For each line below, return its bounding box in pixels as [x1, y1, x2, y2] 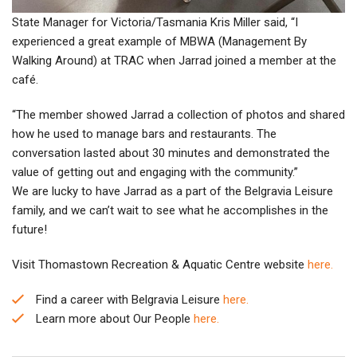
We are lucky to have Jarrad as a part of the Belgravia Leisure [12, 184, 333, 199]
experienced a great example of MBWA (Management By [12, 34, 307, 49]
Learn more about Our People [36, 312, 194, 327]
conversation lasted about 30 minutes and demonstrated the [12, 146, 330, 161]
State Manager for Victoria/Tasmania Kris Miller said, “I [12, 15, 298, 30]
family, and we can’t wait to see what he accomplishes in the [12, 203, 328, 218]
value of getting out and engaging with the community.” [12, 165, 298, 180]
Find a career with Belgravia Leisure [36, 292, 223, 308]
